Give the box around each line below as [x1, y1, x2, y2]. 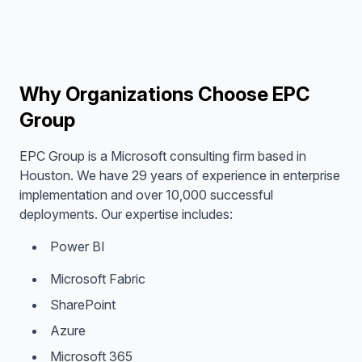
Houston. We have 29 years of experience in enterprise [19, 167, 340, 183]
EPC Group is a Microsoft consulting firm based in [19, 148, 306, 164]
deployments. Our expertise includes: [19, 206, 233, 222]
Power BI [50, 238, 105, 255]
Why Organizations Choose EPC [19, 82, 310, 106]
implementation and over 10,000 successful [19, 187, 273, 203]
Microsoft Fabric [50, 271, 145, 287]
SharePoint [50, 297, 116, 313]
